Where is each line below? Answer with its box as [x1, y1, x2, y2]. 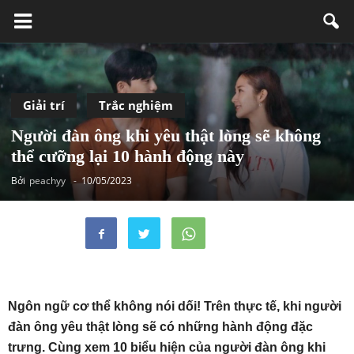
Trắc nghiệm [99, 97, 173, 113]
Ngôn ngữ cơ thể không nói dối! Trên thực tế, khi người [8, 299, 341, 313]
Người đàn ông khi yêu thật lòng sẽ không [11, 126, 321, 145]
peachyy [29, 174, 66, 187]
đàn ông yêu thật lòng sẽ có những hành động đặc [8, 320, 313, 333]
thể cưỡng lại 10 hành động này [11, 146, 244, 166]
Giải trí [23, 97, 65, 113]
